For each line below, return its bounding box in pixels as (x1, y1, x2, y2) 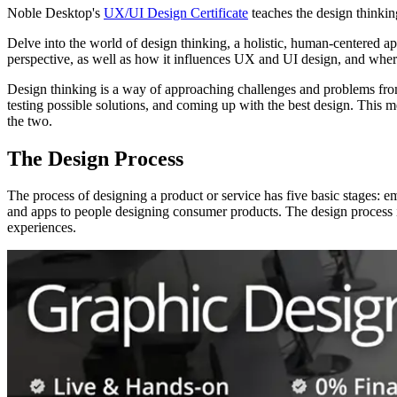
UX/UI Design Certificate (104, 4, 248, 20)
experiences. (7, 220, 76, 236)
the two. (7, 113, 52, 128)
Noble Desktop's (7, 4, 104, 20)
